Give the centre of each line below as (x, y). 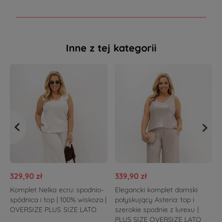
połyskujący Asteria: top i (155, 200)
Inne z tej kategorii (111, 48)
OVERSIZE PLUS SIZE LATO (53, 210)
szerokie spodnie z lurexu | (157, 210)
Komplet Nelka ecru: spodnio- (57, 190)
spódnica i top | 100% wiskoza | (58, 200)
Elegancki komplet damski (156, 190)
